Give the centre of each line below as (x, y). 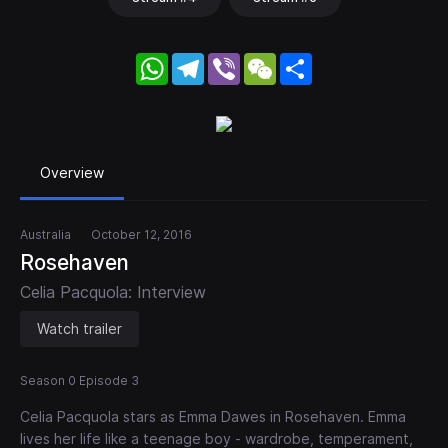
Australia (45, 235)
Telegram (237, 61)
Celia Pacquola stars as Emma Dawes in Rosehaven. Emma (213, 417)
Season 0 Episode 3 (79, 381)
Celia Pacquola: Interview (113, 292)
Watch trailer (79, 329)
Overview (72, 173)
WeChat (305, 61)
